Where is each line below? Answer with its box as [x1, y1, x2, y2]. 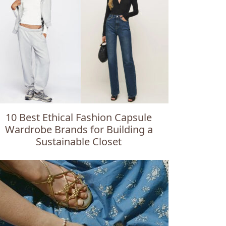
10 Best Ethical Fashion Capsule [6, 110, 152, 124]
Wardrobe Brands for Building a [5, 123, 153, 136]
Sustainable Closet [36, 135, 122, 148]
